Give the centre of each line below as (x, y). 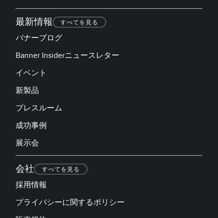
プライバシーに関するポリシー (70, 202)
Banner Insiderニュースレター (67, 55)
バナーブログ (39, 38)
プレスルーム (39, 108)
